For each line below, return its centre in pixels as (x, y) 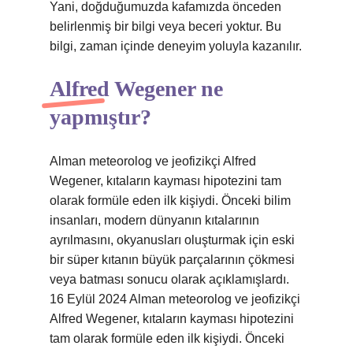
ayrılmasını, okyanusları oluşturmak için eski (172, 240)
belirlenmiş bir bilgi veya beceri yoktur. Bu (165, 26)
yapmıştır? (100, 117)
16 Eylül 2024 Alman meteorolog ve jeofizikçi (175, 299)
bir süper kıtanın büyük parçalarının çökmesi (172, 260)
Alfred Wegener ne (136, 89)
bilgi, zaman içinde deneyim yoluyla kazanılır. (176, 46)
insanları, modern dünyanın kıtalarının (154, 220)
